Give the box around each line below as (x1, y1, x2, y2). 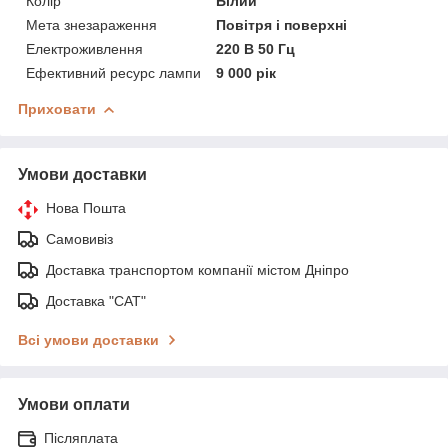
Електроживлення (26, 40, 143, 57)
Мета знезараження (26, 16, 157, 33)
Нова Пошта (46, 199, 126, 216)
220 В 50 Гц (216, 40, 296, 57)
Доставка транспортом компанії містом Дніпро (46, 261, 349, 278)
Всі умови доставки (18, 331, 159, 348)
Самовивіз (46, 230, 113, 247)
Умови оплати (18, 395, 130, 413)
